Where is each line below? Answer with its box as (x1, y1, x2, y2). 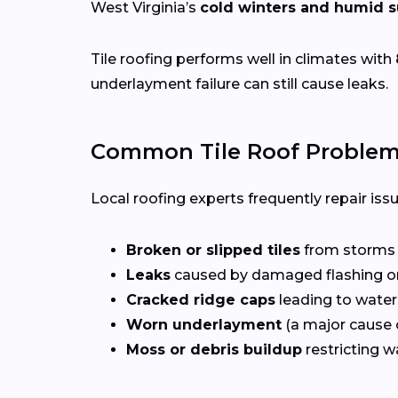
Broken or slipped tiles (126, 242, 300, 259)
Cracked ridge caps (126, 291, 275, 309)
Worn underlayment (126, 316, 282, 334)
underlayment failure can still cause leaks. (91, 76, 388, 93)
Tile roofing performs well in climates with (91, 51, 395, 68)
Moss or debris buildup (126, 341, 302, 359)
